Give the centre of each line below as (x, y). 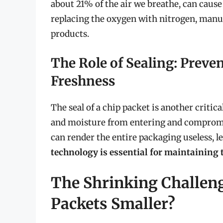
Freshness (83, 81)
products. (70, 34)
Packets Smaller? (113, 204)
